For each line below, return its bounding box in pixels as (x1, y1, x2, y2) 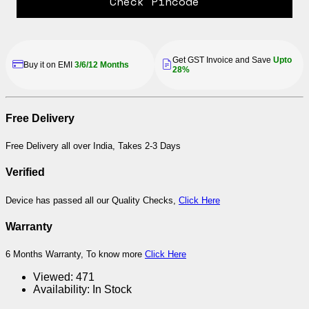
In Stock (92, 283, 132, 296)
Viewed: (33, 271, 73, 283)
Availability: (33, 283, 90, 296)
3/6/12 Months (74, 59, 129, 70)
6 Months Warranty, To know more (6, 249, 145, 260)
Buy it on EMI (23, 59, 74, 70)
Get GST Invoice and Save (172, 54, 271, 65)
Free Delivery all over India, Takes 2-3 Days (6, 141, 181, 152)
